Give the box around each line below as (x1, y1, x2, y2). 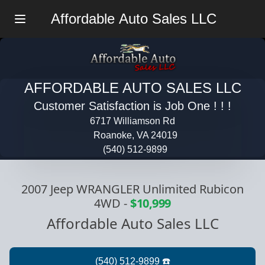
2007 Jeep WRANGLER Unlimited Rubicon (21, 180, 244, 197)
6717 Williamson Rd (90, 116, 175, 127)
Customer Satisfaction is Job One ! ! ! (34, 99, 231, 113)
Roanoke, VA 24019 (93, 130, 177, 141)
